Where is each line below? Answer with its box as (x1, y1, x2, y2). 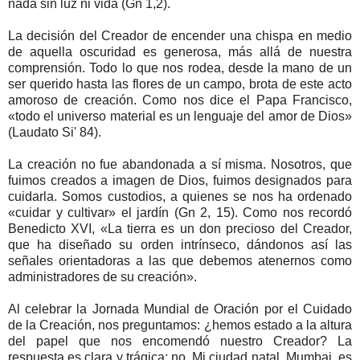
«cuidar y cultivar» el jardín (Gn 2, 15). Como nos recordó (8, 206, 352, 220)
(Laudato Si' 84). (8, 125, 101, 140)
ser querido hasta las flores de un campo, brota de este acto (8, 77, 352, 92)
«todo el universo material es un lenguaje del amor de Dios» (8, 109, 352, 124)
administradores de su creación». (8, 270, 197, 284)
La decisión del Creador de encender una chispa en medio (8, 29, 352, 43)
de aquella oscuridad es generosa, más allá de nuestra (8, 45, 352, 59)
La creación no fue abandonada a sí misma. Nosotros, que (8, 157, 352, 172)
